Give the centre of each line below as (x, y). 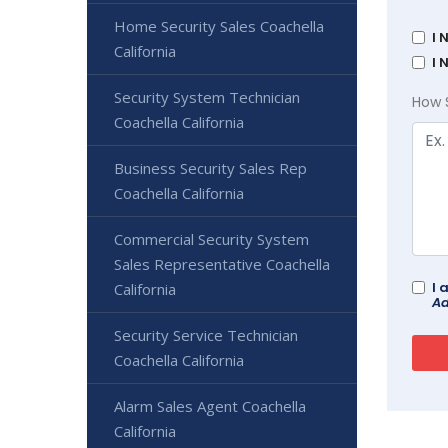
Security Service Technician (206, 335)
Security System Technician (207, 97)
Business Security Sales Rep (210, 168)
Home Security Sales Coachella (219, 26)
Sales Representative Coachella (222, 264)
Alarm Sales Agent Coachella (210, 406)
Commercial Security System (211, 239)
